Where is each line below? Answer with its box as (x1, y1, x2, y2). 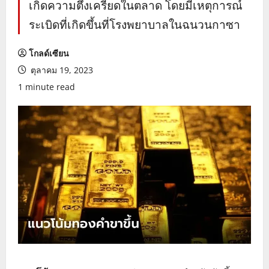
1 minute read (18, 81, 75, 92)
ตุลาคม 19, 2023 (28, 64, 93, 76)
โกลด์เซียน (29, 47, 69, 59)
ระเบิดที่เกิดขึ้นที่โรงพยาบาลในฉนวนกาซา (29, 16, 240, 32)
